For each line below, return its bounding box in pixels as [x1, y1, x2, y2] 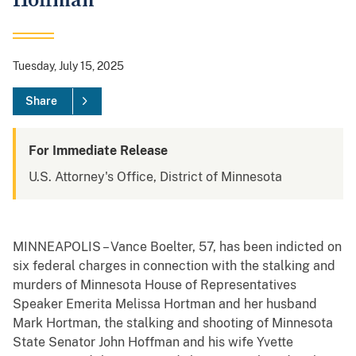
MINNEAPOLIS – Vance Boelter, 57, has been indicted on [13, 239, 342, 255]
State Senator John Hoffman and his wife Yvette [13, 335, 293, 350]
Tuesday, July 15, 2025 [13, 60, 124, 73]
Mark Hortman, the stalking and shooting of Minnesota [13, 315, 333, 331]
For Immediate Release [29, 143, 168, 159]
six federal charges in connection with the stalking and [13, 258, 335, 274]
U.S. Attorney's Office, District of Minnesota [29, 169, 282, 185]
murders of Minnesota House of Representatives [13, 277, 296, 293]
